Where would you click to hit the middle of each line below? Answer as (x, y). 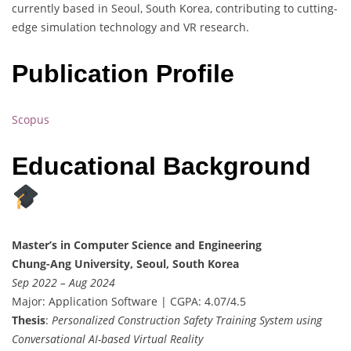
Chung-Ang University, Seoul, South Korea (125, 263)
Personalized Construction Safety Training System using (187, 320)
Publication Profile (127, 73)
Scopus (31, 120)
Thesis (29, 320)
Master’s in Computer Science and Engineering (137, 244)
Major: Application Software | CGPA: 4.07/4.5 (129, 301)
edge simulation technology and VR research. (130, 27)
